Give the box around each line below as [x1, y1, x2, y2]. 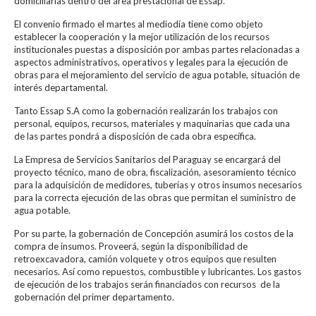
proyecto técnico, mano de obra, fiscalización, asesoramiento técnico [14, 166, 296, 178]
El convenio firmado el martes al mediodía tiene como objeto [14, 18, 263, 30]
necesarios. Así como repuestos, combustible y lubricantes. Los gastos [14, 265, 301, 277]
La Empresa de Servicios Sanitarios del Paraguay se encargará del [14, 153, 281, 165]
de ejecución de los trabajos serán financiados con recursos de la [14, 278, 280, 290]
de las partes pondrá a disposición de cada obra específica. [14, 130, 256, 142]
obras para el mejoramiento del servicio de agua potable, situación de [14, 68, 300, 80]
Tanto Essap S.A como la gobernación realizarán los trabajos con [14, 104, 278, 116]
